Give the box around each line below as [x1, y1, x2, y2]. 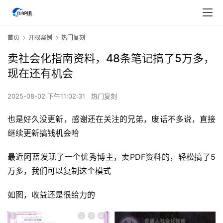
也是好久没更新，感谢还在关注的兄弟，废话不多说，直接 [7, 114, 216, 124]
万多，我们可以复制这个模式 [7, 166, 111, 176]
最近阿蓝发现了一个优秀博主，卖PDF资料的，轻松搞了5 [7, 152, 216, 162]
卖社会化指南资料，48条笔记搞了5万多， [7, 52, 215, 65]
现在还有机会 [7, 67, 73, 80]
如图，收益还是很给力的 [7, 190, 95, 200]
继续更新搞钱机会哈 [7, 128, 79, 138]
